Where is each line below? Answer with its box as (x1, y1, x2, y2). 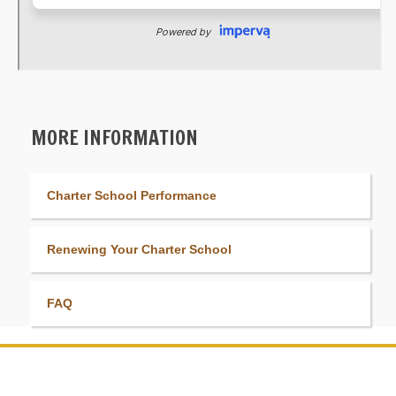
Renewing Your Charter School (47, 241, 232, 256)
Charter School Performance (47, 187, 217, 202)
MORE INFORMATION (31, 123, 198, 151)
